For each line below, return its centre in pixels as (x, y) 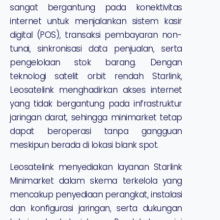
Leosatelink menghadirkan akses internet (96, 90)
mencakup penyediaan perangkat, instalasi (96, 195)
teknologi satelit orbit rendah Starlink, (96, 76)
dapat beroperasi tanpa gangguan (96, 131)
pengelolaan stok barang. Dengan (96, 63)
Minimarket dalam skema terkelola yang (96, 181)
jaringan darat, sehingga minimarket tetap (96, 118)
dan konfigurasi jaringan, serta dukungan (96, 208)
